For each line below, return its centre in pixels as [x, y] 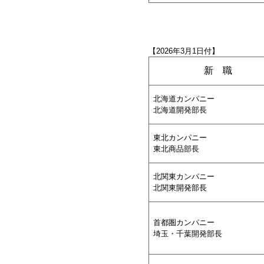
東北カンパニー [180, 138]
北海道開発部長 [180, 110]
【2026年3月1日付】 [184, 51]
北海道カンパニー [184, 99]
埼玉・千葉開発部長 [188, 234]
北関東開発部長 [180, 188]
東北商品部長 [176, 149]
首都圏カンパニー [184, 222]
